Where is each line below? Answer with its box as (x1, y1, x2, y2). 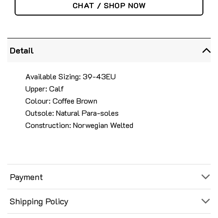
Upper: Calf (25, 83, 64, 93)
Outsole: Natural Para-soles (25, 107, 119, 118)
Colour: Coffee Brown (25, 95, 97, 106)
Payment (10, 171, 43, 182)
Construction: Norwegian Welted (25, 119, 133, 130)
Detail (10, 45, 35, 56)
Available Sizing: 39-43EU (25, 71, 116, 81)
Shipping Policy (10, 196, 69, 207)
